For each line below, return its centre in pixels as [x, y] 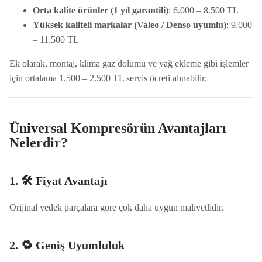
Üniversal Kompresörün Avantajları [118, 128]
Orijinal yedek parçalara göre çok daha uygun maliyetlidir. [116, 207]
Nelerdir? [38, 143]
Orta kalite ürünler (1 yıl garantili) [100, 10]
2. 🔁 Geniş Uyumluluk [67, 245]
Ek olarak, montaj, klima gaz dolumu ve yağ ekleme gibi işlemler [129, 63]
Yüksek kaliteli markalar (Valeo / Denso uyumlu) [129, 25]
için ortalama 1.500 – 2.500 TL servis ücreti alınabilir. [108, 78]
